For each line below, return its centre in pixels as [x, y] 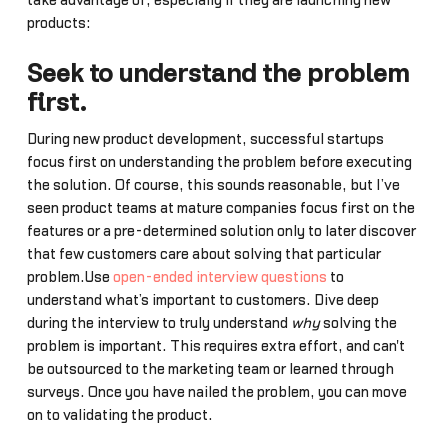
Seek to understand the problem [217, 74]
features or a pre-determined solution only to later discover [221, 231]
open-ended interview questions [219, 277]
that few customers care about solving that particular [203, 254]
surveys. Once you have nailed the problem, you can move [216, 392]
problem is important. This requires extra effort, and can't [215, 346]
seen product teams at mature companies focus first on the [220, 208]
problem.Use [69, 277]
